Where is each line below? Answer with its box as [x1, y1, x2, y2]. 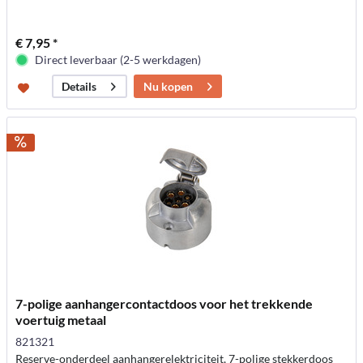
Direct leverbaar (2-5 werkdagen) [35, 53, 202, 67]
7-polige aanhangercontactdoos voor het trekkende [15, 295, 314, 311]
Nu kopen [143, 79, 194, 94]
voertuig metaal [15, 311, 107, 327]
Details [62, 79, 97, 94]
